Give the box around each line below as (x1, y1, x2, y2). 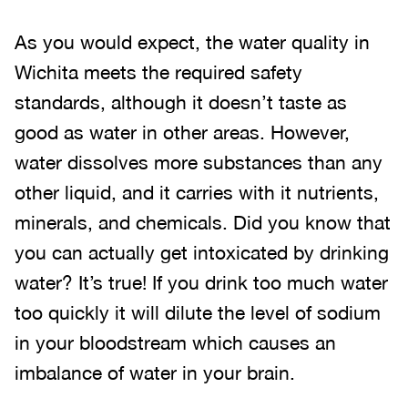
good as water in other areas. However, (15, 121, 350, 143)
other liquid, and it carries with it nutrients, (15, 181, 379, 203)
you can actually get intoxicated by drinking (15, 241, 389, 263)
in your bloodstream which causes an (15, 331, 336, 353)
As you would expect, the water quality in (15, 31, 370, 53)
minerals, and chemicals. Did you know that (15, 211, 391, 233)
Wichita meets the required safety (15, 61, 302, 83)
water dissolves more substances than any (15, 151, 382, 173)
